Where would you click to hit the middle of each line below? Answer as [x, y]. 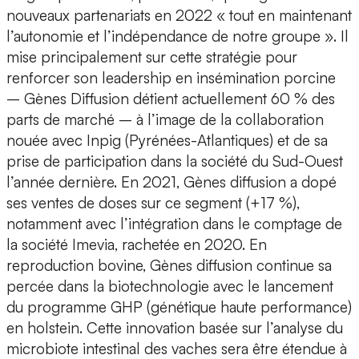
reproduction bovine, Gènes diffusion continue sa [169, 266]
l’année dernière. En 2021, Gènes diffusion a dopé [171, 182]
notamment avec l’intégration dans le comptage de [174, 224]
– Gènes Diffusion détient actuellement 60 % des [171, 99]
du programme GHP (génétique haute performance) [179, 307]
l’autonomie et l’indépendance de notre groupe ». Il [177, 36]
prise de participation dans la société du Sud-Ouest [175, 161]
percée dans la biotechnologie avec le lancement [170, 286]
